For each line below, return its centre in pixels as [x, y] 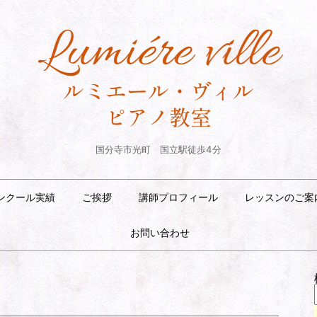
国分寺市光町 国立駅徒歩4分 [158, 149]
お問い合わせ [160, 232]
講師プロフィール [178, 197]
